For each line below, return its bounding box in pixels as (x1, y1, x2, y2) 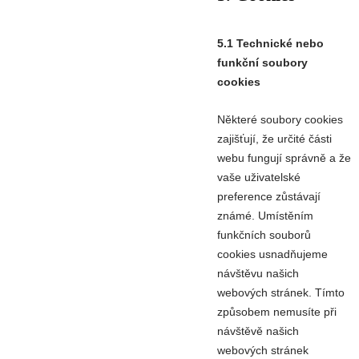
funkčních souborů (217, 228, 311, 241)
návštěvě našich (217, 324, 299, 337)
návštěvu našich (217, 266, 299, 280)
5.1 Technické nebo (217, 37, 324, 50)
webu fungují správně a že (217, 151, 351, 164)
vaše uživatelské (217, 170, 301, 184)
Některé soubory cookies (217, 112, 343, 126)
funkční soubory (217, 56, 308, 70)
